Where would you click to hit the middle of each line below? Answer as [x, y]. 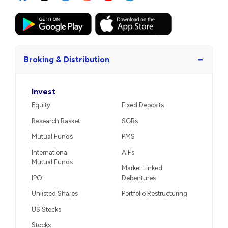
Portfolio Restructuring [154, 193]
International [50, 152]
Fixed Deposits [143, 105]
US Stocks [46, 209]
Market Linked [142, 168]
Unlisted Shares [55, 193]
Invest [44, 91]
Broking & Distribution [67, 60]
